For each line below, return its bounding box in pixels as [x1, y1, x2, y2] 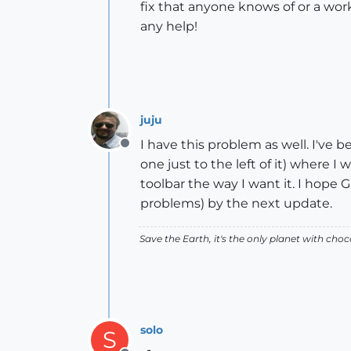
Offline [124, 144, 165, 159]
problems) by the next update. [140, 196, 332, 211]
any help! [140, 19, 197, 34]
